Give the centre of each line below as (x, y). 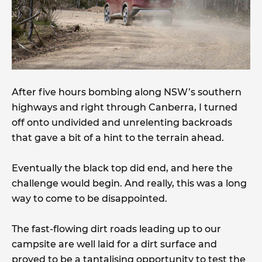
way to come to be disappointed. (89, 198)
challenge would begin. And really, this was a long (129, 183)
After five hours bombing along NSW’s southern (127, 92)
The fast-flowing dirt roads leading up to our (116, 229)
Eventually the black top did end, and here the (122, 168)
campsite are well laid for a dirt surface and (114, 244)
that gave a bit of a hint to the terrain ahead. (118, 137)
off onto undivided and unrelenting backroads (122, 122)
